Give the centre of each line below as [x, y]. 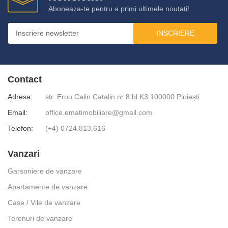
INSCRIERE [175, 33]
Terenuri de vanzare [40, 219]
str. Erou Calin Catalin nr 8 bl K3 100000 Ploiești [122, 97]
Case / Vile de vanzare [44, 203]
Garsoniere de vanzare [45, 171]
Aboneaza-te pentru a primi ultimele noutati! [119, 9]
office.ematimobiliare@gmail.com [99, 113]
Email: [18, 113]
